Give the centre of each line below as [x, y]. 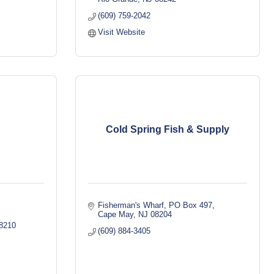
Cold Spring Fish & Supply [168, 129]
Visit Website [122, 32]
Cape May [116, 214]
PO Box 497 [191, 205]
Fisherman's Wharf [131, 205]
